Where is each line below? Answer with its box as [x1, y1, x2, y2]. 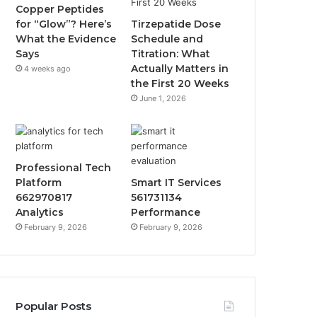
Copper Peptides [16, 2, 105, 16]
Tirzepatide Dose [131, 17, 221, 30]
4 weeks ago [24, 63, 71, 74]
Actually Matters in [131, 62, 229, 75]
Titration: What [131, 47, 211, 60]
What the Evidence [16, 32, 117, 45]
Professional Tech [16, 161, 112, 174]
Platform [16, 175, 62, 189]
